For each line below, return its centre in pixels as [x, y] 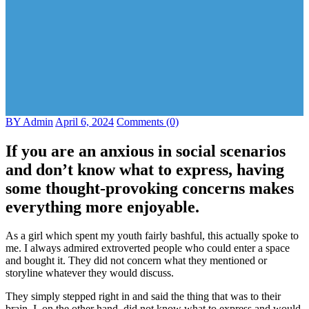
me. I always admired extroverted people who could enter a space [148, 248]
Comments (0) [148, 121]
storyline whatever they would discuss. [90, 273]
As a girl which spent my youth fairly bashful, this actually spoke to [152, 236]
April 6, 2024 [84, 121]
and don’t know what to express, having [145, 169]
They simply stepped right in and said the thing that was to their [143, 297]
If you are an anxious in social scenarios [146, 151]
